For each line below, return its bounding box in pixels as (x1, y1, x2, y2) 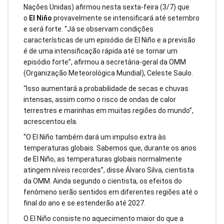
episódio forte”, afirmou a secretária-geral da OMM (23, 58, 186, 66)
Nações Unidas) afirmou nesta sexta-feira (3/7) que (23, 3, 189, 11)
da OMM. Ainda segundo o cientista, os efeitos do (23, 176, 182, 185)
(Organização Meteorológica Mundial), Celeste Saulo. (23, 69, 193, 77)
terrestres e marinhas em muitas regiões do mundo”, (23, 106, 193, 115)
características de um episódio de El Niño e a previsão (23, 36, 195, 44)
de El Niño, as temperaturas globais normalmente (23, 154, 182, 163)
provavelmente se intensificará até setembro (52, 14, 199, 22)
